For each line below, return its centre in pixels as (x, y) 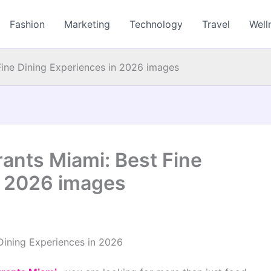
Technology (156, 24)
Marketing (87, 24)
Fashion (28, 24)
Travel (216, 24)
